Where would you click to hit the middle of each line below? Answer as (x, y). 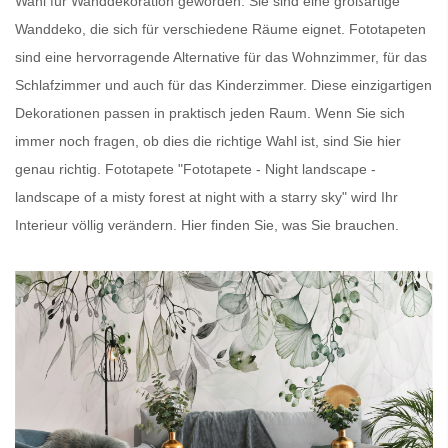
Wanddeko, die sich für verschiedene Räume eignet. (182, 29)
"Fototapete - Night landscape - (275, 169)
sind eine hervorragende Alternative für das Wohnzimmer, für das (221, 57)
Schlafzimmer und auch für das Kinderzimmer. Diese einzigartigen (223, 85)
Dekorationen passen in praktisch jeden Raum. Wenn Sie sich (210, 113)
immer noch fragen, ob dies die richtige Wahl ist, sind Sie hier (208, 141)
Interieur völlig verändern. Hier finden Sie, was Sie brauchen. (207, 225)
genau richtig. (60, 169)
